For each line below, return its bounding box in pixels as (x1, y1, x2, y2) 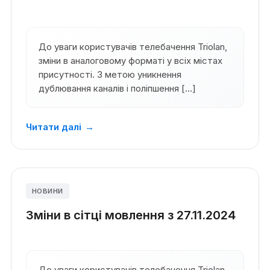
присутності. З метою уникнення (38, 69, 181, 81)
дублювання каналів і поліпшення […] (38, 83, 196, 95)
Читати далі (25, 121, 81, 133)
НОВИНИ (31, 187, 63, 196)
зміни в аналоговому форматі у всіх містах (38, 55, 222, 67)
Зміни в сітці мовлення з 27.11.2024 (25, 208, 236, 223)
